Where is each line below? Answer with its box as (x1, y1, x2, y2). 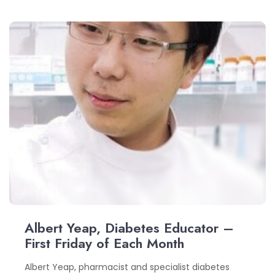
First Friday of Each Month (25, 233, 184, 253)
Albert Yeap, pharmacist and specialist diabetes (25, 260, 230, 273)
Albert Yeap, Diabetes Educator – (25, 217, 234, 238)
